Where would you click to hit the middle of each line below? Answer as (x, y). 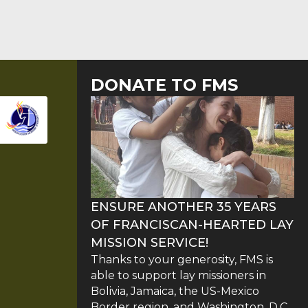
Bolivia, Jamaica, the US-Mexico (175, 291)
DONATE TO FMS (164, 85)
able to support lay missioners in (178, 275)
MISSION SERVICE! (150, 242)
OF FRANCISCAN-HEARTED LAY (192, 224)
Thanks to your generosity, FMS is (182, 259)
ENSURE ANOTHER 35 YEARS (184, 207)
